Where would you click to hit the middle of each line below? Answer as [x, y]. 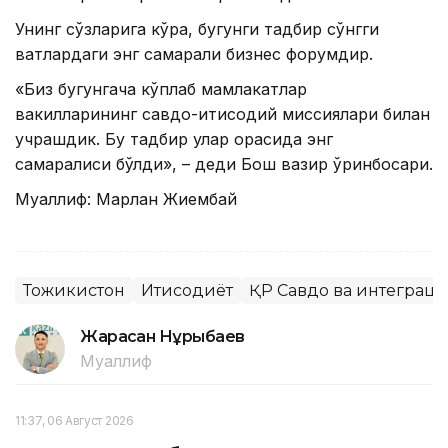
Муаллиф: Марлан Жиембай [126, 198]
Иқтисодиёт [187, 290]
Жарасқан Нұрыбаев [162, 336]
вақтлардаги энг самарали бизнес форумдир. [194, 53]
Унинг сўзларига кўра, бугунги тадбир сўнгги [197, 28]
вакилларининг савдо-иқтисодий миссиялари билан [222, 113]
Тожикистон [74, 290]
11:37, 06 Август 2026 [74, 420]
